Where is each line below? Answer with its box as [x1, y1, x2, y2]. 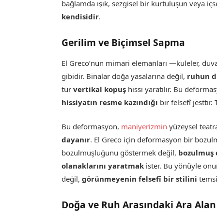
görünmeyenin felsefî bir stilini [82, 174, 198, 184]
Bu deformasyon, [62, 122, 122, 132]
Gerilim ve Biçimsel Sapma [62, 36, 186, 49]
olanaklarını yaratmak [62, 161, 144, 171]
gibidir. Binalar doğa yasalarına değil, [62, 71, 187, 81]
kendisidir [62, 12, 99, 22]
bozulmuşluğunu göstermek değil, [62, 148, 179, 158]
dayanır [62, 135, 91, 145]
